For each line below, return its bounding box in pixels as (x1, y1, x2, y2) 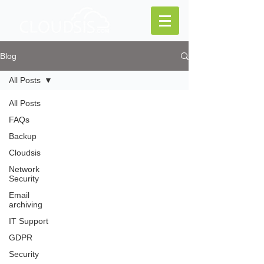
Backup (9, 131, 37, 141)
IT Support (9, 216, 48, 226)
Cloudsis (9, 148, 41, 157)
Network (9, 164, 39, 174)
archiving (9, 200, 42, 209)
